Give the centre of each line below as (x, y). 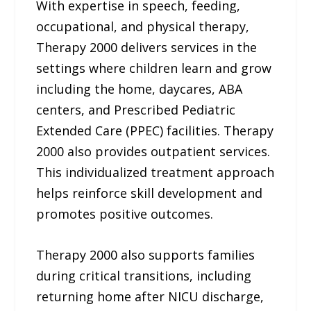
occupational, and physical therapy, (143, 27)
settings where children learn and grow (154, 68)
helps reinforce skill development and (150, 193)
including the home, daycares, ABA (140, 89)
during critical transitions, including (144, 275)
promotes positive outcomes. (125, 214)
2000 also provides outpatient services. (153, 152)
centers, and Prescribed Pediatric (136, 110)
